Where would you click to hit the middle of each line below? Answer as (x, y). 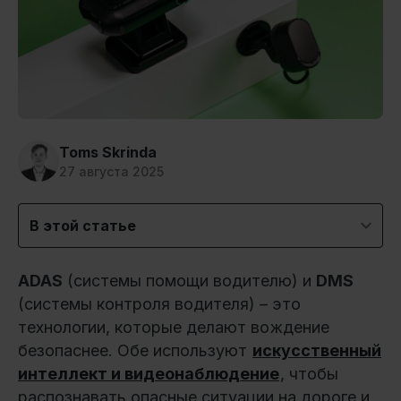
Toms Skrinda (108, 152)
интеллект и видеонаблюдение (149, 373)
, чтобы (309, 373)
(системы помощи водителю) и (189, 280)
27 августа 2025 (111, 171)
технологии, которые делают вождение (174, 327)
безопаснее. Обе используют (135, 350)
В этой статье (83, 225)
